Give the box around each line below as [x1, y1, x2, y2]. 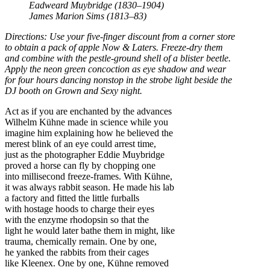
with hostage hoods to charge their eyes [5, 204, 154, 215]
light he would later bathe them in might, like [5, 225, 175, 236]
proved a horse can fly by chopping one [5, 160, 155, 171]
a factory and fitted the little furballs [5, 193, 139, 204]
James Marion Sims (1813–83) [29, 11, 146, 22]
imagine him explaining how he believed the [5, 128, 173, 139]
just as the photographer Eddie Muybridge [5, 149, 165, 160]
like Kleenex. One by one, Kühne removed [5, 258, 169, 269]
